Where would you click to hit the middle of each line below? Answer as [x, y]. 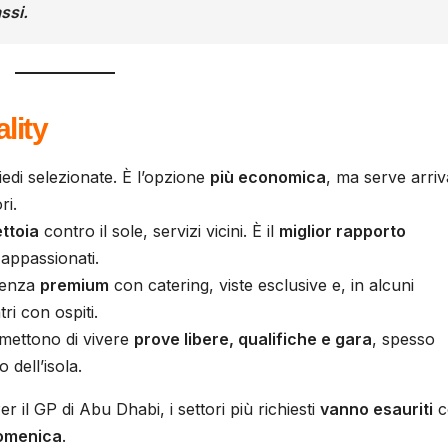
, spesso [403, 338]
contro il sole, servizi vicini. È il [159, 230]
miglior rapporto [342, 230]
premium [74, 284]
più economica [268, 176]
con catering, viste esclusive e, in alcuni [261, 284]
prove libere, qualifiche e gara [253, 338]
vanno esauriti [376, 408]
